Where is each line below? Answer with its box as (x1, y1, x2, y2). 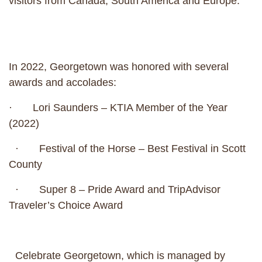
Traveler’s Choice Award (9, 199, 132, 211)
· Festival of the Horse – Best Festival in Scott (9, 143, 246, 154)
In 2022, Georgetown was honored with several (9, 61, 229, 73)
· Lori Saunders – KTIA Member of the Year (9, 102, 227, 113)
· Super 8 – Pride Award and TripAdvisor (9, 184, 220, 195)
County (9, 158, 42, 170)
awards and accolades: (9, 77, 132, 88)
